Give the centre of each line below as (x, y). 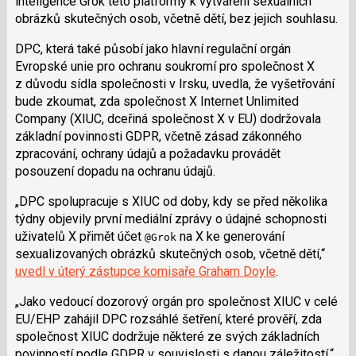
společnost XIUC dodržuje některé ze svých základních (167, 336)
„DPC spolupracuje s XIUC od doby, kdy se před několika (171, 201)
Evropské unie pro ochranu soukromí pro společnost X (164, 66)
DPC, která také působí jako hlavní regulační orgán (153, 48)
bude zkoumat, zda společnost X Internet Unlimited (157, 101)
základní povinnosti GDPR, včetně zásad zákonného (158, 136)
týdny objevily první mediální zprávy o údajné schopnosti (170, 219)
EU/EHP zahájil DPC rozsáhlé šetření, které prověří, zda (168, 319)
